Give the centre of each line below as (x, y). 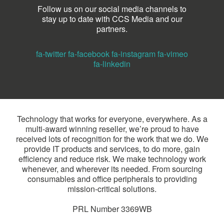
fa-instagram (133, 53)
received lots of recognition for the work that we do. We (112, 138)
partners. (112, 28)
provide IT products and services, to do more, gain (112, 148)
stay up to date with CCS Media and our (112, 18)
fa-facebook (89, 53)
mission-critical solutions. (112, 188)
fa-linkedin (112, 63)
